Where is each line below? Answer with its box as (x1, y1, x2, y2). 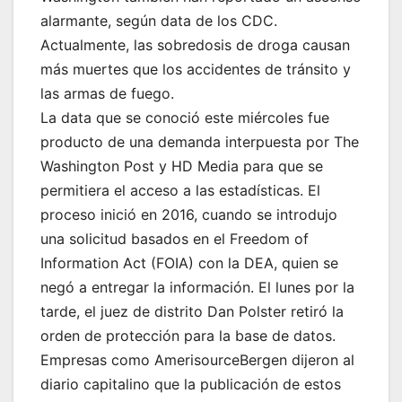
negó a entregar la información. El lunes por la (40, 278, 354, 297)
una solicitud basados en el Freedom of (40, 230, 309, 249)
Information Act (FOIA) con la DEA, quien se (40, 254, 338, 273)
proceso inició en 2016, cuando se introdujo (40, 205, 337, 224)
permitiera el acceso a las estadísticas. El (40, 181, 320, 200)
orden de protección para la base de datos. (40, 327, 336, 345)
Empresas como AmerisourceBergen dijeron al (40, 351, 354, 370)
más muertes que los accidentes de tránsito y (40, 60, 351, 79)
